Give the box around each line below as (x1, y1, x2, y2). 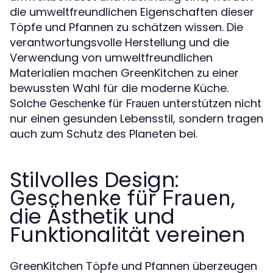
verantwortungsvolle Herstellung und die (10, 34, 229, 50)
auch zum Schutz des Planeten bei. (10, 126, 197, 141)
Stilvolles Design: (10, 165, 179, 194)
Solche (10, 95, 49, 111)
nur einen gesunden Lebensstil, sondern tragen (10, 110, 263, 126)
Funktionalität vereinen (10, 219, 245, 249)
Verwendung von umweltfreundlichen (10, 49, 213, 65)
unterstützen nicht (160, 95, 261, 111)
